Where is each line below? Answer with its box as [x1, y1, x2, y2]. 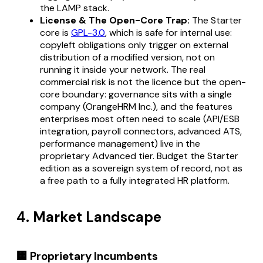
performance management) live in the [40, 137, 200, 150]
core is [40, 26, 71, 39]
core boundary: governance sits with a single [40, 88, 232, 100]
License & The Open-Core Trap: [40, 14, 190, 26]
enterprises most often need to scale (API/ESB [40, 113, 240, 125]
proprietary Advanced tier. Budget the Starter [40, 150, 238, 162]
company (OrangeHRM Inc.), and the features [40, 100, 232, 113]
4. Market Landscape [16, 207, 161, 226]
